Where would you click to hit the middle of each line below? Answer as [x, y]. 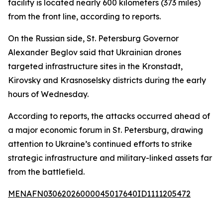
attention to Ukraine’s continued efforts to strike [100, 144]
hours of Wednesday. [48, 94]
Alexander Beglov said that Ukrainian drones [95, 52]
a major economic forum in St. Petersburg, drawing [106, 130]
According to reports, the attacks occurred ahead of [109, 116]
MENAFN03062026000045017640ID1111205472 [99, 194]
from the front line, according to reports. [84, 16]
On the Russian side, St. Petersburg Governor [93, 38]
